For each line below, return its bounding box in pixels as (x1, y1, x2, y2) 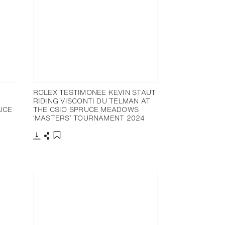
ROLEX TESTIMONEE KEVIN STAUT (33, 87, 156, 98)
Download (36, 139, 68, 150)
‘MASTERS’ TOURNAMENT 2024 (33, 113, 145, 124)
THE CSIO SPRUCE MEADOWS (33, 104, 139, 115)
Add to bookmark (56, 140, 113, 151)
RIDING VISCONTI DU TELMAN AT (33, 95, 151, 106)
